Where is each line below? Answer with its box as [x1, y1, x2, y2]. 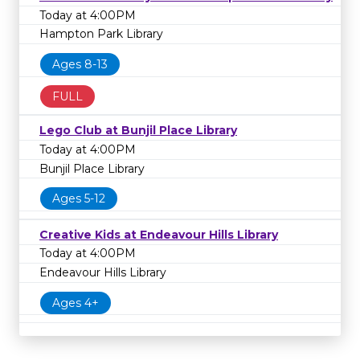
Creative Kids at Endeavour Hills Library [39, 227, 278, 242]
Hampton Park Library [39, 27, 163, 42]
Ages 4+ [52, 295, 99, 310]
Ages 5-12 [52, 191, 105, 207]
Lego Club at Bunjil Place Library [39, 123, 237, 138]
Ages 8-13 [52, 56, 108, 72]
